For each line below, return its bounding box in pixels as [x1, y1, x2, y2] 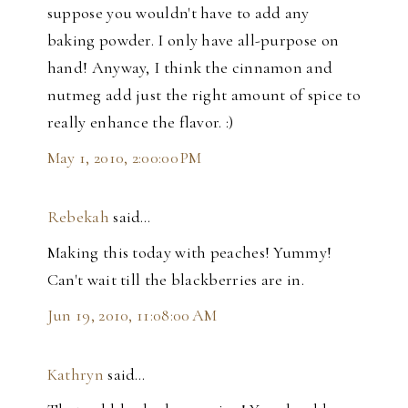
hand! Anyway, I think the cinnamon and [46, 57, 333, 78]
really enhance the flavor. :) [46, 112, 234, 133]
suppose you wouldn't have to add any [46, 3, 310, 24]
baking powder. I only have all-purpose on [46, 30, 340, 51]
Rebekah [46, 207, 109, 228]
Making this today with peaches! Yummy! [46, 242, 332, 263]
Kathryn [46, 364, 104, 385]
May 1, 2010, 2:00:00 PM [46, 148, 202, 168]
